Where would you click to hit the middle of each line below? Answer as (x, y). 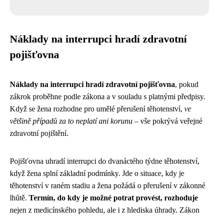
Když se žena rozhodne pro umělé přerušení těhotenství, (97, 109)
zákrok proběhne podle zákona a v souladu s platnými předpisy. (108, 97)
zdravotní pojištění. (39, 133)
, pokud (187, 85)
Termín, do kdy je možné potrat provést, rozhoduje (113, 198)
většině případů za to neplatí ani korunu (71, 121)
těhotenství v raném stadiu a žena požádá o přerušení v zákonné (108, 186)
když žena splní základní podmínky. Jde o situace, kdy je (97, 174)
